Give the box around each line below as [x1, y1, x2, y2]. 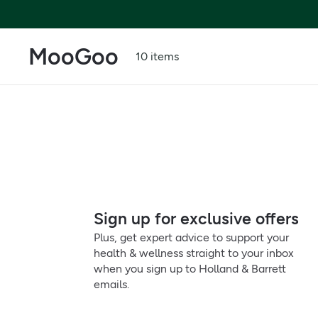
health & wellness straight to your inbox [94, 246, 294, 260]
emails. [94, 278, 129, 291]
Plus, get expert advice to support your [94, 231, 289, 244]
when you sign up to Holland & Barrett [94, 262, 286, 275]
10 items [136, 49, 179, 63]
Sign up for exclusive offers [94, 209, 299, 229]
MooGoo [28, 43, 119, 70]
